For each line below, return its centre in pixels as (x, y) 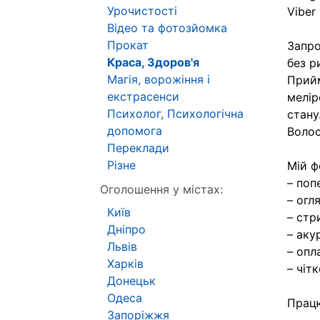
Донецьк (131, 281)
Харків (125, 264)
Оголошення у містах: (161, 189)
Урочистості (142, 11)
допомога (135, 131)
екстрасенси (143, 96)
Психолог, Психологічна (175, 114)
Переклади (138, 148)
